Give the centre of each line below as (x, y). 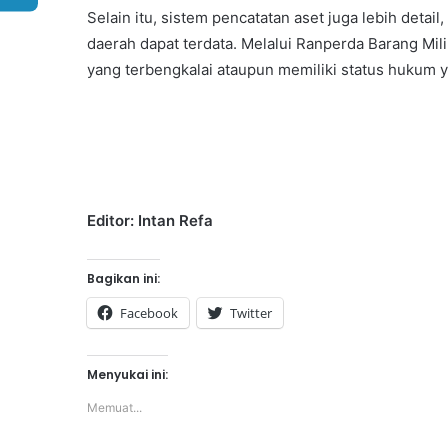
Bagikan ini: (123, 279)
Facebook (149, 313)
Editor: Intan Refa (150, 221)
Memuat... (114, 408)
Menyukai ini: (127, 375)
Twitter (251, 313)
